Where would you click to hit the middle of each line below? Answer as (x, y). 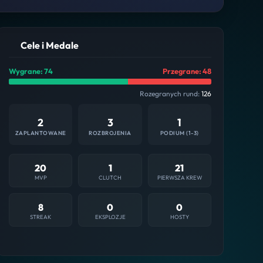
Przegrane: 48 (187, 71)
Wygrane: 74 (31, 71)
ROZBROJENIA (110, 132)
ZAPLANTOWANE (41, 132)
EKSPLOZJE (110, 216)
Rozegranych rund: (170, 93)
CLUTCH (110, 177)
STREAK (41, 216)
